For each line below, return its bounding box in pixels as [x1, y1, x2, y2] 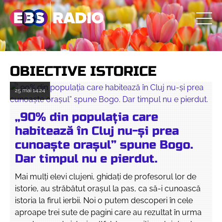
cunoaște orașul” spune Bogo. [15, 138, 193, 152]
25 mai [15, 87, 31, 94]
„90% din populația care [15, 110, 158, 124]
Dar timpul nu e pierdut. [15, 152, 158, 166]
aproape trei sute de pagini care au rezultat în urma [15, 208, 202, 217]
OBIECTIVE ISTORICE [10, 63, 157, 80]
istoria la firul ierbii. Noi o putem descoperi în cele [15, 196, 193, 205]
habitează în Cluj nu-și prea [15, 124, 179, 138]
